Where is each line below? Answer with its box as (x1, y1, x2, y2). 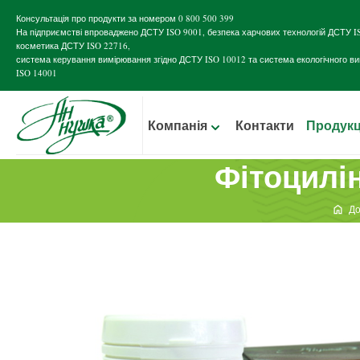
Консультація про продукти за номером (16, 12, 178, 24)
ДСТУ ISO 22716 (61, 39, 128, 51)
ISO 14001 (16, 67, 57, 79)
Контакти (235, 116, 294, 135)
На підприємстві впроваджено (16, 26, 141, 38)
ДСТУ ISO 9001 (141, 26, 202, 38)
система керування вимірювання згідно (16, 53, 179, 65)
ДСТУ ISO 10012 (179, 53, 246, 65)
